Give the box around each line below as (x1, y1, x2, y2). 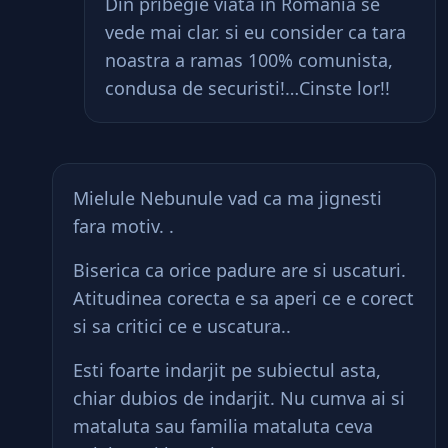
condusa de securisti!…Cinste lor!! (105, 76, 390, 100)
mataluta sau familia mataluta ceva (73, 414, 373, 438)
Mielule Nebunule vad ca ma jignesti (73, 186, 382, 210)
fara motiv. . (73, 214, 174, 238)
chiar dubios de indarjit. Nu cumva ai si (73, 386, 405, 410)
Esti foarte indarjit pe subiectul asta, (73, 358, 381, 382)
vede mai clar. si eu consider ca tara (105, 20, 406, 44)
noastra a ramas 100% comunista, (105, 48, 393, 72)
